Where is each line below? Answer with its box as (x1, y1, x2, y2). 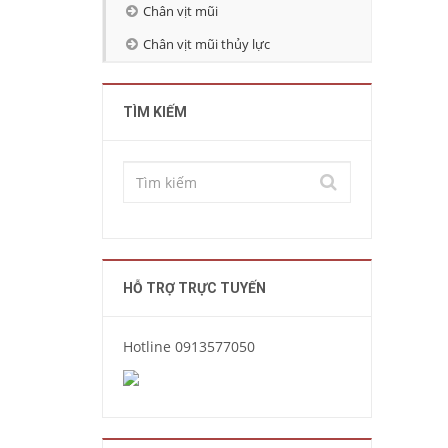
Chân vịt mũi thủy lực (143, 36, 270, 53)
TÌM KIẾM (123, 104, 187, 120)
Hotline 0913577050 (123, 337, 255, 356)
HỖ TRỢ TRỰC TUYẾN (123, 280, 266, 296)
